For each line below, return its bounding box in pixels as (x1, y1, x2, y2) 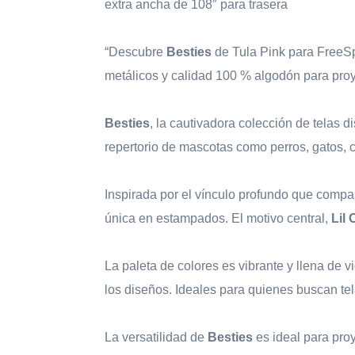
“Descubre (105, 45, 166, 59)
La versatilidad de (105, 330, 208, 345)
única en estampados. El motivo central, (105, 212, 331, 226)
